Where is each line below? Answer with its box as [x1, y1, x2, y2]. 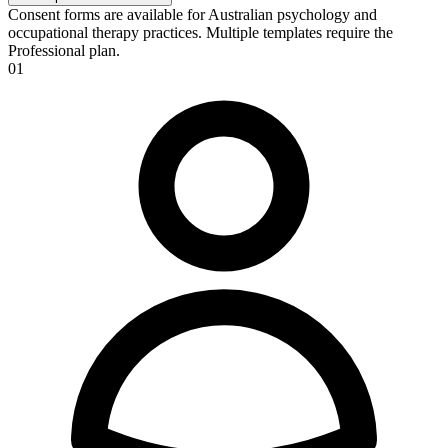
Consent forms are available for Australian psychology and [8, 5, 377, 23]
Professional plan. [8, 41, 120, 59]
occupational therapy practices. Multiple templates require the [8, 23, 393, 41]
